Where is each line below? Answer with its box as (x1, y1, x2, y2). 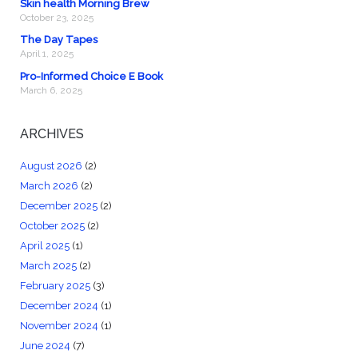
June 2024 (19, 339, 70, 352)
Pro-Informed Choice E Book (19, 70, 163, 82)
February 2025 (19, 279, 90, 292)
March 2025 (19, 259, 77, 272)
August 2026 (19, 159, 82, 172)
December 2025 (19, 199, 97, 212)
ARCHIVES (19, 126, 84, 142)
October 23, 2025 (19, 11, 93, 23)
